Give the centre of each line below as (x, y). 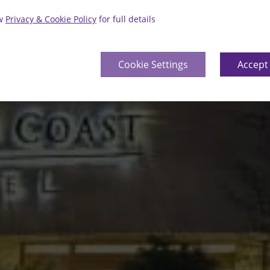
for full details (126, 19)
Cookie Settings (153, 64)
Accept (253, 64)
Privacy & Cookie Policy (51, 19)
